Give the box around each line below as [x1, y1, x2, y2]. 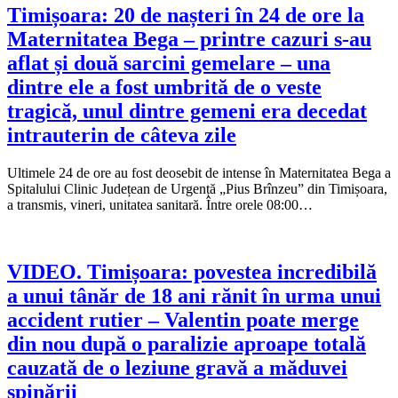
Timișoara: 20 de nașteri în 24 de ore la [7, 3, 364, 27]
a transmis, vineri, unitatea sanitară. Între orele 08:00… [7, 196, 313, 212]
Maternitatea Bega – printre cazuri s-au [7, 27, 371, 51]
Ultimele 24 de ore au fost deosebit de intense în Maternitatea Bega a [7, 164, 391, 180]
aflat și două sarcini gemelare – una [7, 51, 330, 75]
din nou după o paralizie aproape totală [7, 332, 366, 356]
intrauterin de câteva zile [7, 123, 236, 147]
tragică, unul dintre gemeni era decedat [7, 99, 367, 123]
